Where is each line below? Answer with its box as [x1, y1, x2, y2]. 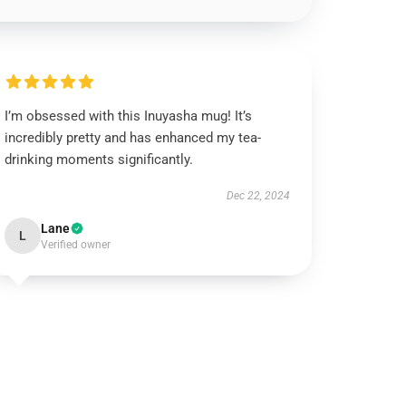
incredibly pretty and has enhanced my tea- [5, 130, 262, 146]
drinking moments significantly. [5, 151, 194, 168]
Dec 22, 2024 [226, 189, 290, 202]
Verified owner [41, 238, 111, 251]
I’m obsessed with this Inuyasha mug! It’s [5, 108, 253, 124]
